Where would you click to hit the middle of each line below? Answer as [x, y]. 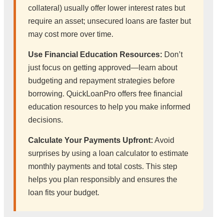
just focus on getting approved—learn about [103, 67]
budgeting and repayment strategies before [101, 80]
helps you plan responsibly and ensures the [103, 179]
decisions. [46, 120]
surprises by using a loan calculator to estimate [108, 153]
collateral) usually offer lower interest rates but [107, 8]
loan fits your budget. [64, 192]
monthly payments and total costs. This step [103, 166]
